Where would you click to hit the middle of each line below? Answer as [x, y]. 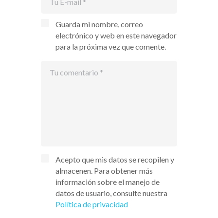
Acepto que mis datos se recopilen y [115, 159]
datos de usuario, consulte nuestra [111, 193]
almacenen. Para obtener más [104, 170]
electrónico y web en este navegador [116, 35]
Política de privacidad [91, 204]
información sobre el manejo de [107, 182]
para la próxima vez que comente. [110, 46]
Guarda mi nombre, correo [99, 24]
